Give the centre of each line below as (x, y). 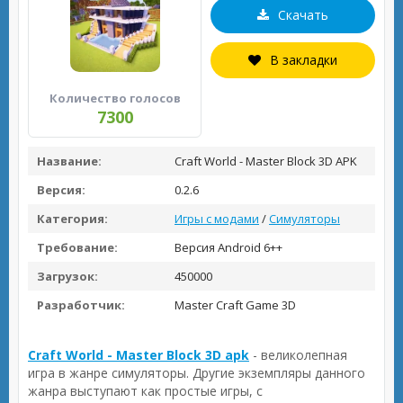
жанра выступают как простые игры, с (145, 391)
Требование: (77, 247)
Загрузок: (67, 276)
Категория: (72, 219)
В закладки (304, 60)
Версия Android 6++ (227, 247)
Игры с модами (217, 219)
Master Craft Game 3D (234, 305)
